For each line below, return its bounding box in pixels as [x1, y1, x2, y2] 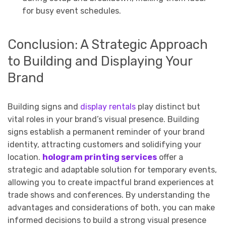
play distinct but [136, 102, 200, 111]
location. [8, 152, 42, 162]
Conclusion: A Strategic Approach [8, 37, 208, 52]
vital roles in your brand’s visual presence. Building [8, 115, 199, 124]
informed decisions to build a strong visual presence [8, 215, 206, 225]
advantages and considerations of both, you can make [8, 203, 215, 212]
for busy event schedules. [22, 6, 121, 16]
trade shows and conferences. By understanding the [8, 190, 210, 200]
